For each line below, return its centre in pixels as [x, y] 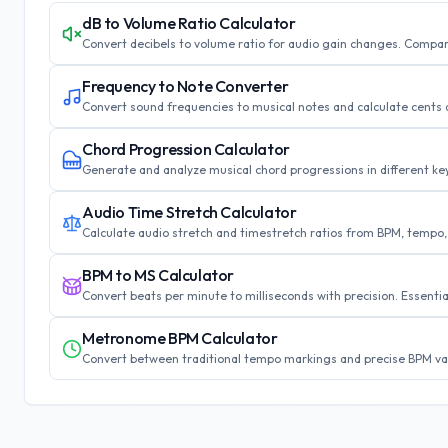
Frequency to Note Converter [185, 86]
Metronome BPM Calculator [180, 338]
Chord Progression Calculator [186, 149]
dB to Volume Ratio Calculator [189, 23]
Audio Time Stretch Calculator [189, 212]
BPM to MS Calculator [158, 275]
